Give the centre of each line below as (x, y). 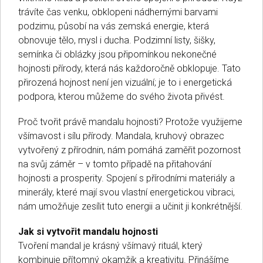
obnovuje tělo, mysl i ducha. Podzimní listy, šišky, (117, 40)
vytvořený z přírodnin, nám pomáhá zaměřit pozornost (129, 150)
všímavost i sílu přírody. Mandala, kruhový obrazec (121, 136)
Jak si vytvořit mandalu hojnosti (88, 231)
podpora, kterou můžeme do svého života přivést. (122, 96)
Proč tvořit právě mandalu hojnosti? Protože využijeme (130, 122)
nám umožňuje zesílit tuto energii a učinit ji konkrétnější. (131, 206)
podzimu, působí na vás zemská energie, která (114, 26)
